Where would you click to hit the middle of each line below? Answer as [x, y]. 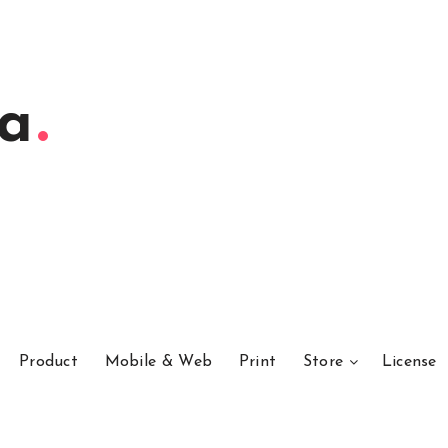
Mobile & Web [158, 362]
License [409, 362]
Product [48, 362]
